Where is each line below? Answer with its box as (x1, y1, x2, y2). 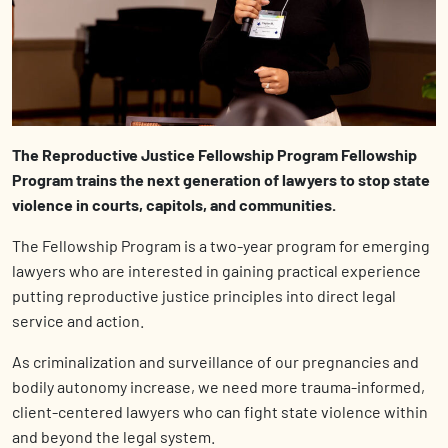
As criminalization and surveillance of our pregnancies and (12, 352, 419, 372)
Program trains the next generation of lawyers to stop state (12, 170, 430, 190)
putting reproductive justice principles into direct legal (12, 286, 396, 306)
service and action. (12, 311, 144, 331)
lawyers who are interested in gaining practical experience (12, 261, 421, 281)
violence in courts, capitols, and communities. (12, 195, 336, 215)
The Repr (12, 145, 76, 165)
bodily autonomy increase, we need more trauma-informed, (12, 377, 425, 397)
